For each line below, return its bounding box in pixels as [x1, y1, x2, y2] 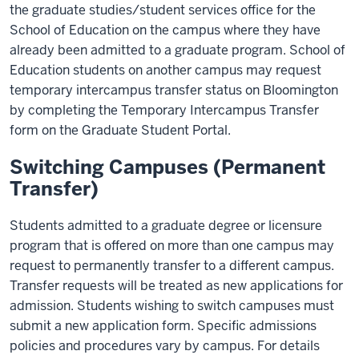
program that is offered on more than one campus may [10, 237, 334, 254]
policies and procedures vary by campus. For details [10, 337, 320, 354]
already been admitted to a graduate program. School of [10, 42, 345, 58]
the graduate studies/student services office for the [10, 2, 316, 18]
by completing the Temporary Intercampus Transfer [10, 102, 319, 119]
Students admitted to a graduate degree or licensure [10, 217, 322, 234]
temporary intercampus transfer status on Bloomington [10, 82, 338, 99]
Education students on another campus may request [10, 62, 321, 79]
